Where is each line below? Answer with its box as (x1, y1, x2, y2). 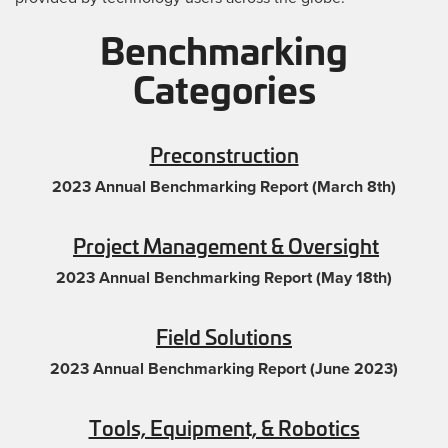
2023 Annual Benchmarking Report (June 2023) (50, 358, 398, 379)
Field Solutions (156, 319, 292, 351)
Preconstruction (149, 137, 299, 169)
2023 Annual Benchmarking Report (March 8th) (52, 176, 396, 197)
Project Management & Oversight (73, 228, 379, 260)
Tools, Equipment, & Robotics (88, 410, 360, 442)
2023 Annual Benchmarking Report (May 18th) (56, 267, 392, 288)
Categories (132, 59, 316, 115)
